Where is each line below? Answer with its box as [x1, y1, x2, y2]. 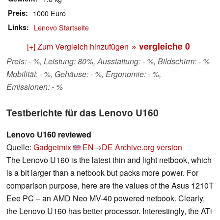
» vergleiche [132, 40, 185, 53]
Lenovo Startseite [34, 22, 89, 33]
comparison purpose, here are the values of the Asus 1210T [6, 180, 214, 192]
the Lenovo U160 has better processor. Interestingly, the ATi [6, 205, 212, 217]
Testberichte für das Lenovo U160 [6, 106, 159, 120]
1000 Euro [33, 8, 66, 19]
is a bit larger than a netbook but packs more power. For [6, 167, 198, 179]
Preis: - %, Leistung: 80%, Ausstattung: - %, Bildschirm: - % [6, 55, 210, 67]
